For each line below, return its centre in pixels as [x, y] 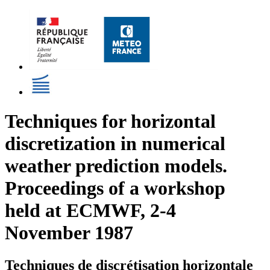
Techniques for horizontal [110, 121]
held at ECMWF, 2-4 [90, 211]
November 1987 [69, 233]
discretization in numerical [115, 144]
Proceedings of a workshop [115, 188]
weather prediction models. [116, 166]
